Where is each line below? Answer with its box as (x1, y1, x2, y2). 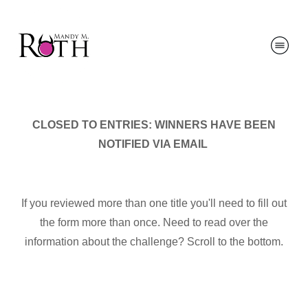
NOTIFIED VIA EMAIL (98, 138, 210, 150)
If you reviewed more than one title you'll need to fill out (21, 197, 287, 209)
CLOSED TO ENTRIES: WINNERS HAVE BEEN (32, 119, 276, 131)
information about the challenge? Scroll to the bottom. (25, 236, 283, 247)
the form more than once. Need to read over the (40, 217, 268, 228)
